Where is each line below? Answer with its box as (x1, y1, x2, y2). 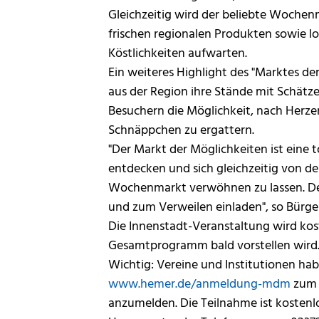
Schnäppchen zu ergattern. (108, 120, 254, 141)
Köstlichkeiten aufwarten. (108, 43, 247, 64)
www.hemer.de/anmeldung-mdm (108, 274, 291, 295)
